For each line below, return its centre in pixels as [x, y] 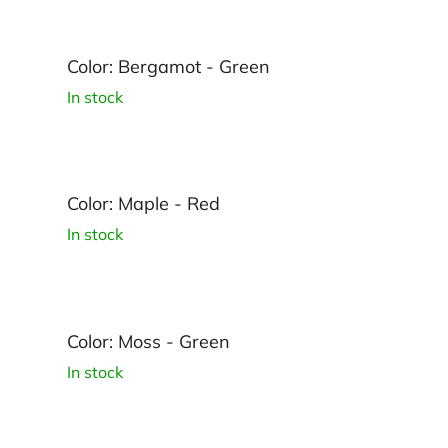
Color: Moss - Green [148, 342]
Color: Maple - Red [143, 204]
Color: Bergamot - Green [168, 66]
